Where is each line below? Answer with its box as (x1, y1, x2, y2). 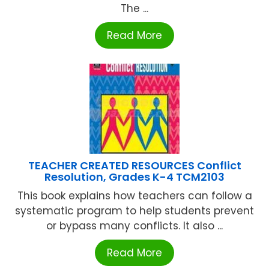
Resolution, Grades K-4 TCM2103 (44, 169, 225, 185)
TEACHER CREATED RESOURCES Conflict (28, 158, 241, 174)
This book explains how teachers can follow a (17, 189, 252, 204)
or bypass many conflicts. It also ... (46, 219, 223, 234)
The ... (121, 1, 148, 16)
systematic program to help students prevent (15, 204, 254, 219)
